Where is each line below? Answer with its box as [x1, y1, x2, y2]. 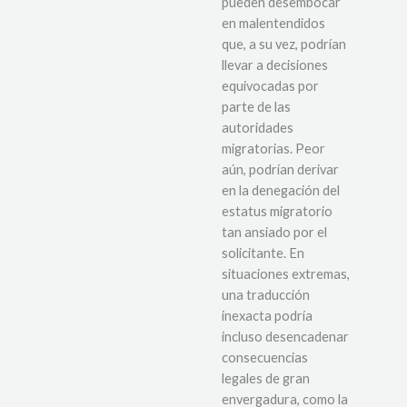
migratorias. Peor [222, 140, 325, 156]
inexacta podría [222, 307, 313, 323]
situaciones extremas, [222, 265, 350, 282]
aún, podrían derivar [222, 161, 339, 177]
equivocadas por [222, 77, 319, 94]
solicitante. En [222, 244, 304, 261]
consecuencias [222, 349, 308, 365]
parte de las [222, 98, 291, 114]
